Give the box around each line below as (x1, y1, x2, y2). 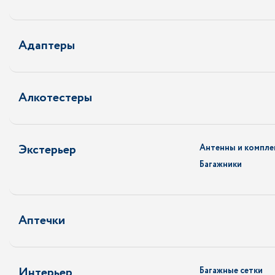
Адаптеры (18, 37, 75, 55)
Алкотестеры (18, 89, 92, 107)
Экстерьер (18, 141, 76, 159)
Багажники (199, 158, 242, 171)
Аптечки (18, 212, 65, 230)
